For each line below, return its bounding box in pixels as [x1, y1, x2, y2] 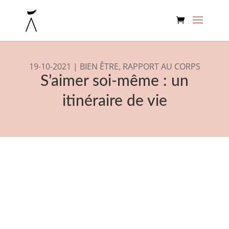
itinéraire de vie [62, 94, 167, 109]
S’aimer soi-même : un [40, 74, 189, 89]
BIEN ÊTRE [79, 61, 119, 72]
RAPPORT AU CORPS [122, 61, 200, 72]
